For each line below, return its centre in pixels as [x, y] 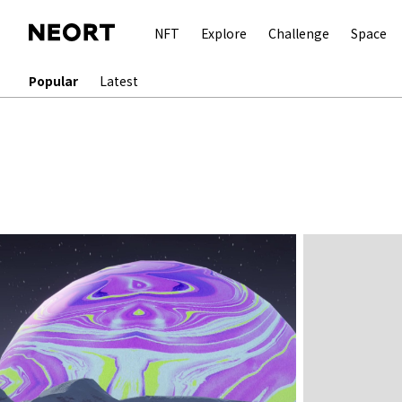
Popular [53, 81]
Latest [119, 81]
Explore [224, 33]
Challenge [299, 33]
